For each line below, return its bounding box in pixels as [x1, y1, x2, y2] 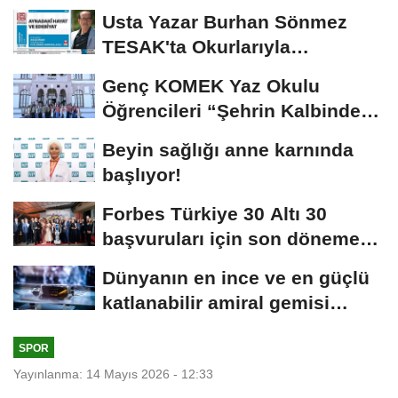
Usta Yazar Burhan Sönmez [102, 12, 347, 33]
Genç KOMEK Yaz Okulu [102, 76, 320, 97]
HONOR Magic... [102, 317, 246, 338]
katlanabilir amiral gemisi [102, 292, 330, 314]
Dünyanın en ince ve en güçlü [102, 267, 370, 289]
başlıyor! [102, 164, 181, 186]
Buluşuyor [102, 61, 195, 83]
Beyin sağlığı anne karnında [102, 139, 354, 161]
